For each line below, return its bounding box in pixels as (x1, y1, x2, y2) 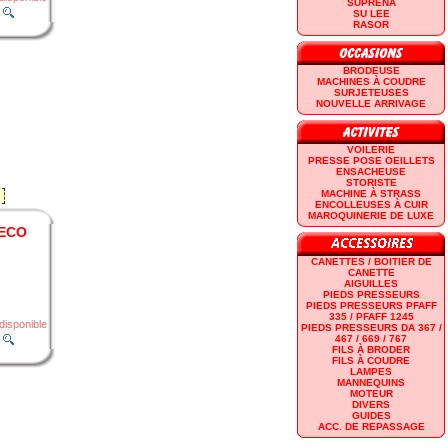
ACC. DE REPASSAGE (317, 420, 425, 432)
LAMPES (350, 365, 392, 377)
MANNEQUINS (337, 376, 405, 388)
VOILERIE (347, 143, 395, 155)
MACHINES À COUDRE (316, 75, 426, 87)
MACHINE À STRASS (321, 187, 421, 199)
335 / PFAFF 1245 (328, 310, 414, 322)
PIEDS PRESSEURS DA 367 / (300, 321, 442, 333)
